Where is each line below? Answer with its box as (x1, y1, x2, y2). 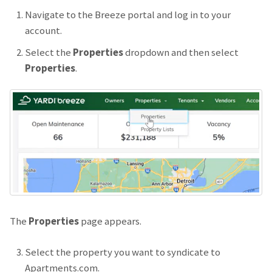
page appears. (81, 214, 141, 228)
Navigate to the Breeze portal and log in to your (25, 8, 231, 22)
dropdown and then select (123, 46, 239, 59)
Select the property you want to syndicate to (25, 245, 220, 259)
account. (25, 24, 62, 38)
